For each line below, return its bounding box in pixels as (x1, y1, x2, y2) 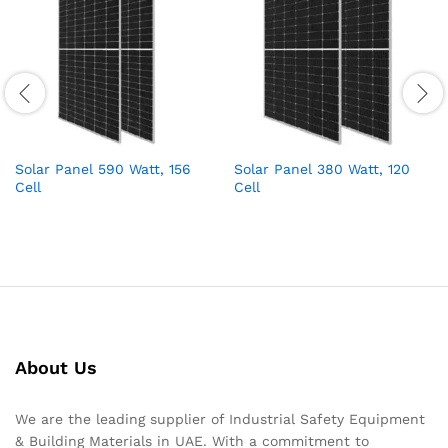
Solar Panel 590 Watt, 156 (15, 161, 191, 178)
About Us (15, 357, 97, 379)
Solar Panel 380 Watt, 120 (234, 161, 410, 178)
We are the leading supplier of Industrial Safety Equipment (15, 411, 425, 428)
